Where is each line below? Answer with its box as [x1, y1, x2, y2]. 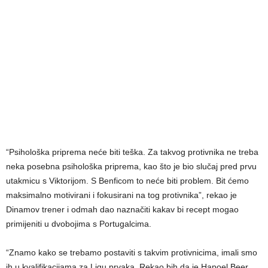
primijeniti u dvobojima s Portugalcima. [6, 218, 151, 229]
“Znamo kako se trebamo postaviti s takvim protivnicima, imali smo [6, 247, 257, 257]
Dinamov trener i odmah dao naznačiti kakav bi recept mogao [6, 204, 239, 214]
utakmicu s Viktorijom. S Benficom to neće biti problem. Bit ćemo [6, 175, 249, 185]
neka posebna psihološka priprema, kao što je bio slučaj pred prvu [6, 161, 257, 171]
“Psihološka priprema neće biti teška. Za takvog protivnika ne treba [6, 147, 258, 157]
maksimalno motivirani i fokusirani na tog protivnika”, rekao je [6, 190, 237, 200]
